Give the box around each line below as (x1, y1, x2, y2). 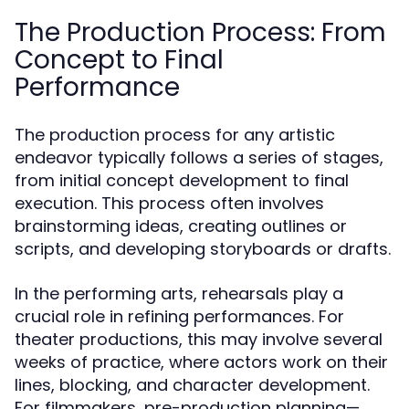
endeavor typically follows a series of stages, (15, 146, 383, 169)
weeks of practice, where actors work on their (15, 351, 388, 373)
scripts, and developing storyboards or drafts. (15, 237, 391, 260)
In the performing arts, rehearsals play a (15, 282, 343, 305)
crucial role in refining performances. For (15, 305, 344, 328)
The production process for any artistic (15, 123, 335, 146)
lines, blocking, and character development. (15, 373, 370, 396)
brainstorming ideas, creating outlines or (15, 215, 347, 237)
